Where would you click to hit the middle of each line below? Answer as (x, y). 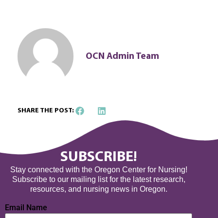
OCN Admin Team (122, 56)
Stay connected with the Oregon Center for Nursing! (99, 170)
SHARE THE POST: (45, 111)
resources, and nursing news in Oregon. (99, 189)
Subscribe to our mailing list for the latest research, (99, 180)
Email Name (26, 207)
